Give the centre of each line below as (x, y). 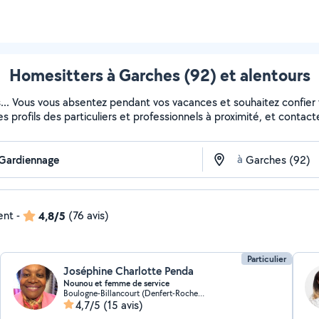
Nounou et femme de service (117, 283)
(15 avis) (124, 305)
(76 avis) (89, 215)
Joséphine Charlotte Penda (129, 271)
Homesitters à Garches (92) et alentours (159, 75)
